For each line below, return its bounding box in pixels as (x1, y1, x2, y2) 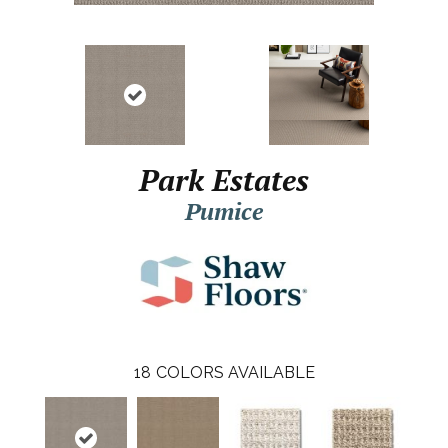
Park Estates (139, 160, 309, 200)
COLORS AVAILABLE (155, 363, 315, 382)
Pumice (185, 195, 263, 227)
